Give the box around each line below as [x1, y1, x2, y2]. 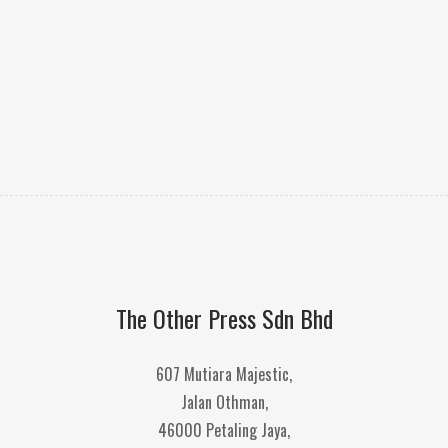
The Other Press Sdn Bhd [115, 300, 333, 337]
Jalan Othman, [180, 390, 268, 415]
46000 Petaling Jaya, [158, 418, 290, 443]
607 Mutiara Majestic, [156, 362, 292, 387]
